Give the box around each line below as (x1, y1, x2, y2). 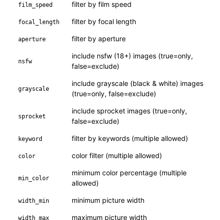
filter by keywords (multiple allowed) (72, 134, 189, 142)
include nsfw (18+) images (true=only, (72, 52, 193, 60)
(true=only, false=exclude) (72, 89, 157, 98)
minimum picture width (72, 196, 145, 204)
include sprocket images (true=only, (72, 107, 188, 115)
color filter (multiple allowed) (72, 151, 163, 160)
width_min (18, 197, 50, 204)
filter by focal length (72, 17, 137, 26)
